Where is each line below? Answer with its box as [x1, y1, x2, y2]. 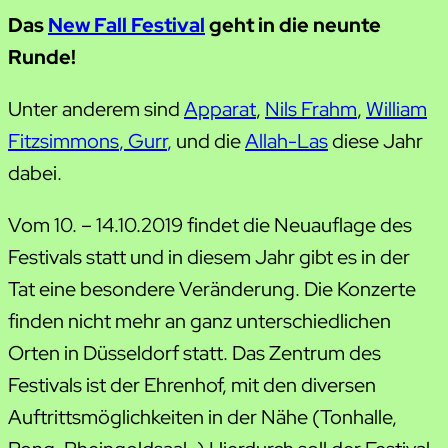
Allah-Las [245, 127, 328, 154]
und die [172, 127, 245, 154]
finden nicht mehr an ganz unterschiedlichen [8, 307, 391, 334]
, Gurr [119, 127, 167, 154]
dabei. [8, 159, 62, 186]
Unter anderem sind [8, 95, 184, 122]
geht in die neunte [205, 11, 381, 38]
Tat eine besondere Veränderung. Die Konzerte [8, 275, 416, 302]
